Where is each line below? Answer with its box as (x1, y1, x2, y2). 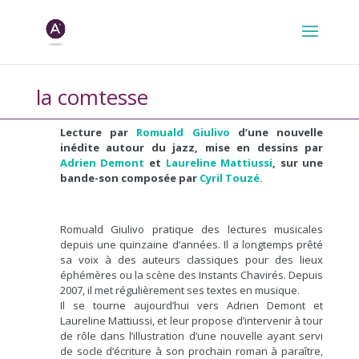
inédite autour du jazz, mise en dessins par (59, 139, 324, 155)
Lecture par (59, 124, 137, 139)
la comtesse (35, 82, 148, 111)
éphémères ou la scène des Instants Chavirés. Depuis (59, 267, 324, 282)
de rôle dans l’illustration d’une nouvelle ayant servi (59, 328, 324, 343)
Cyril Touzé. (199, 170, 263, 185)
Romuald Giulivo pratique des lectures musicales (59, 221, 324, 236)
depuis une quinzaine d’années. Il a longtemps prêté (59, 236, 324, 252)
